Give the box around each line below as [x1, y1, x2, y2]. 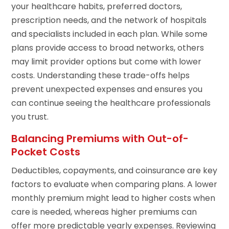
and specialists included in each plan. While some [11, 28, 208, 40]
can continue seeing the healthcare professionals [11, 97, 211, 109]
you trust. [11, 111, 49, 123]
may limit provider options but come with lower [11, 56, 202, 68]
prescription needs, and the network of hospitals [11, 14, 207, 27]
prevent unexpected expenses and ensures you [11, 83, 203, 96]
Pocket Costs [11, 145, 81, 159]
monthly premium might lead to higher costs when [11, 192, 216, 204]
